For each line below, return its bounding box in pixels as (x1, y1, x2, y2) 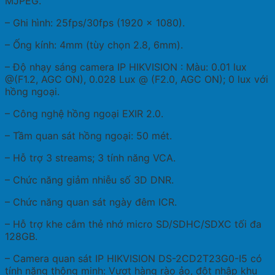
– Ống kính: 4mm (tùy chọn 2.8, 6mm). (5, 38, 183, 51)
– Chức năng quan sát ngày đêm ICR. (5, 195, 177, 208)
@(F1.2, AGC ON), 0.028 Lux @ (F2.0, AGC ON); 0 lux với (5, 72, 268, 85)
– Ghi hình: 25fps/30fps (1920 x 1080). (5, 16, 185, 29)
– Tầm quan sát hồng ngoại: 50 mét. (5, 129, 172, 142)
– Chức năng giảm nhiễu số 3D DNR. (5, 173, 174, 186)
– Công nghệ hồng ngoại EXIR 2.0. (5, 107, 163, 120)
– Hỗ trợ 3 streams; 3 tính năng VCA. (5, 151, 176, 164)
